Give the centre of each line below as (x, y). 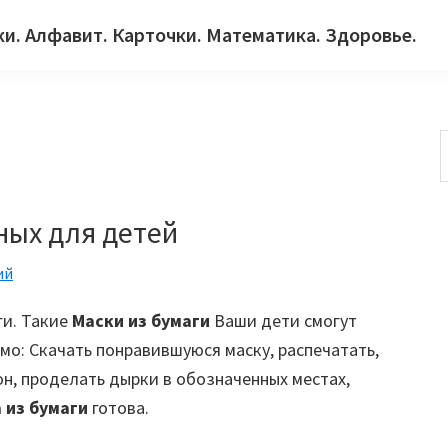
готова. (118, 407)
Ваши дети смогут (283, 320)
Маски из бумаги (141, 320)
